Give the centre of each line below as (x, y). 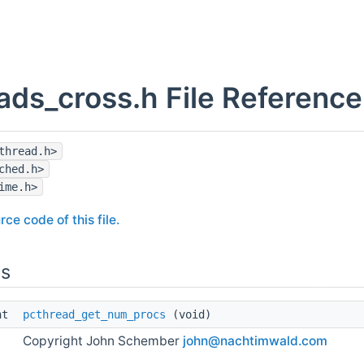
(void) (188, 315)
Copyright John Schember (103, 341)
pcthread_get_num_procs (94, 315)
